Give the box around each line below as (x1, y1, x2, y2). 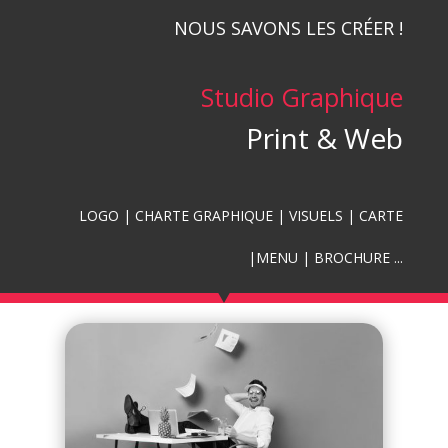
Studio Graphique (201, 79, 404, 114)
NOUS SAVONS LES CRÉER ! (174, 15, 404, 40)
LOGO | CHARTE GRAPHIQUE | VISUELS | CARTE (79, 205, 404, 225)
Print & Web (246, 118, 404, 157)
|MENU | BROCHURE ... (248, 247, 404, 267)
